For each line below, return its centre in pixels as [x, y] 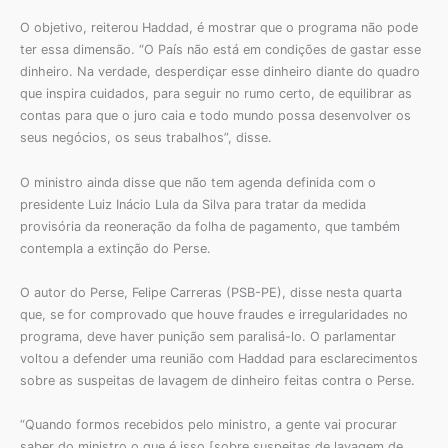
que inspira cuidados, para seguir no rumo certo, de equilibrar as [216, 94]
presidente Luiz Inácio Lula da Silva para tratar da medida [193, 204]
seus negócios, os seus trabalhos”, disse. [146, 138]
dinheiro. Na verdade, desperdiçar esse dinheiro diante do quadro [220, 72]
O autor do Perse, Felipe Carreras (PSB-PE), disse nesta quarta [211, 293]
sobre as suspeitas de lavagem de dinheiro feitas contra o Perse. [217, 381]
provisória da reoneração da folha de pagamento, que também [210, 226]
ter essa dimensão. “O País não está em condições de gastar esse [220, 50]
